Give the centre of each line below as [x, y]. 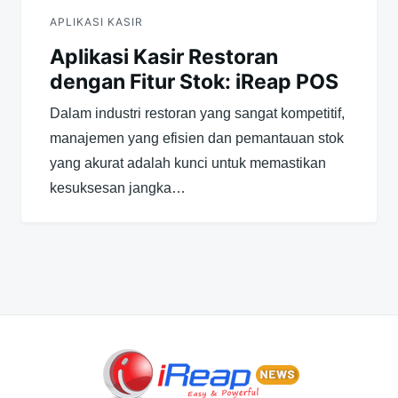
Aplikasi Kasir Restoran [164, 57]
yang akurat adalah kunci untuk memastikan [188, 163]
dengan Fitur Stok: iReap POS [194, 82]
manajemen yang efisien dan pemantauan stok [197, 139]
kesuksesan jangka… [118, 188]
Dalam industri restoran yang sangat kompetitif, [197, 114]
